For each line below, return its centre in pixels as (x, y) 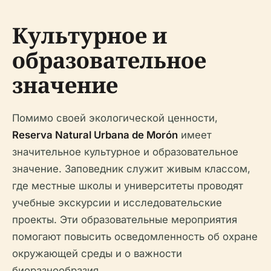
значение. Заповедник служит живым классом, (131, 168)
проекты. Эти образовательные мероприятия (125, 219)
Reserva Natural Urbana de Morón (95, 135)
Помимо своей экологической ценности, (115, 118)
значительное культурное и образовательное (125, 152)
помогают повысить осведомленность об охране (135, 236)
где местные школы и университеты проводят (128, 185)
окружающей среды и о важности (97, 253)
